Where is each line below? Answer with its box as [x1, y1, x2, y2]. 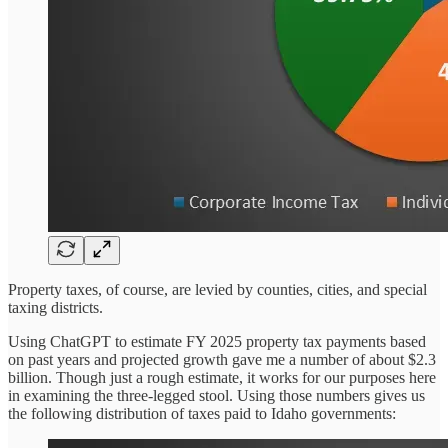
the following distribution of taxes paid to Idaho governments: [8, 404, 396, 422]
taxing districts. [8, 298, 103, 316]
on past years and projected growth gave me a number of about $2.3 [8, 350, 436, 368]
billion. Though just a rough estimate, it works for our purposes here [8, 368, 436, 386]
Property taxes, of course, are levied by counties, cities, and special [8, 280, 427, 298]
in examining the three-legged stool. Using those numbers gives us [8, 386, 425, 404]
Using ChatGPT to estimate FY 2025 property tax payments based [8, 332, 426, 350]
